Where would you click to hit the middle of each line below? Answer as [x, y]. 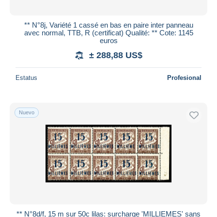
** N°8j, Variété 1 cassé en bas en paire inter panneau [108, 25]
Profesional [184, 77]
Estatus [26, 77]
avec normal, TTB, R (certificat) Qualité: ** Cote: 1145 [108, 32]
